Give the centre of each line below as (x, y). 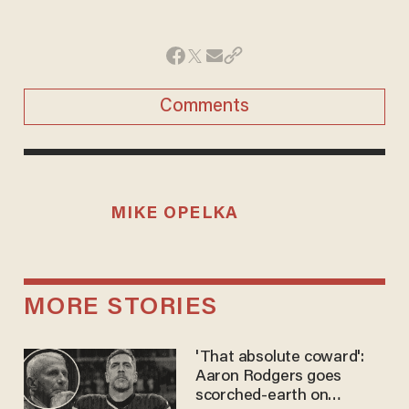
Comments (204, 106)
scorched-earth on (262, 397)
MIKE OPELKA (174, 214)
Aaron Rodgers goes (268, 378)
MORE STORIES (121, 309)
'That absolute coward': (280, 358)
